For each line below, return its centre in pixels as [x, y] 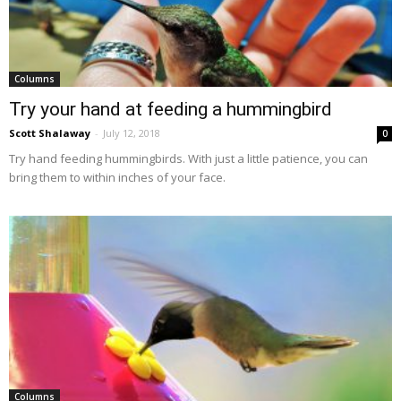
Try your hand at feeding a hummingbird [171, 109]
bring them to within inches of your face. [117, 177]
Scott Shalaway [50, 132]
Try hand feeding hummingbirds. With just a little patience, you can [188, 158]
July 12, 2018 [132, 132]
